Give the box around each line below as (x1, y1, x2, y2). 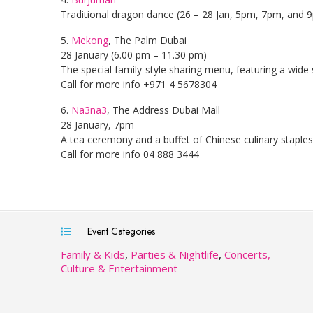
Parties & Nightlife (131, 247, 219, 261)
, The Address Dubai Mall (107, 103, 220, 117)
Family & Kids (61, 247, 125, 261)
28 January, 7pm (61, 118, 134, 131)
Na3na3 (71, 103, 107, 117)
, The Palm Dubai (108, 34, 187, 47)
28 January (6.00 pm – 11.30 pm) (61, 48, 207, 61)
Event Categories (82, 224, 155, 238)
